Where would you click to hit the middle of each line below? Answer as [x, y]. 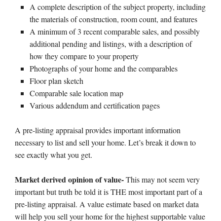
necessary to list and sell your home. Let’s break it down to [105, 142]
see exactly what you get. [54, 155]
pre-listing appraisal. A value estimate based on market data [107, 204]
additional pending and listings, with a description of [111, 44]
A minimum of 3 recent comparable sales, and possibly [115, 31]
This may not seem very [162, 179]
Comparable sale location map [76, 93]
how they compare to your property [84, 56]
